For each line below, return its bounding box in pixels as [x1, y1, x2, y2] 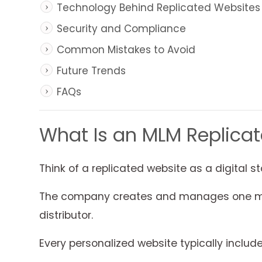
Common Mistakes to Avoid [57, 42, 195, 57]
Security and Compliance [57, 21, 186, 36]
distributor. [39, 208, 93, 222]
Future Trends [57, 63, 126, 78]
